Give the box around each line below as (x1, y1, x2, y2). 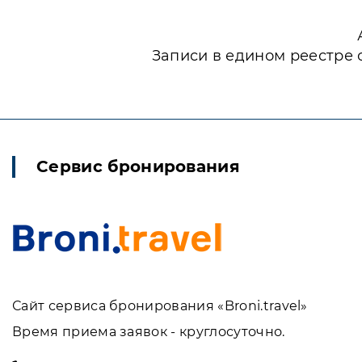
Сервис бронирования (36, 157, 241, 176)
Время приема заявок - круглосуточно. (12, 324, 285, 339)
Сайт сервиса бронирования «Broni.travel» (12, 298, 308, 314)
